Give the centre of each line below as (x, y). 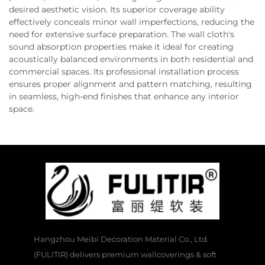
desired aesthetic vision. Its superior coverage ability (117, 10)
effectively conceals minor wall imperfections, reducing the (132, 22)
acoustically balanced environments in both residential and (131, 59)
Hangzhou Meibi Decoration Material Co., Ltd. (121, 239)
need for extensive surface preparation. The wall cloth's (122, 35)
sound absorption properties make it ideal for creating (121, 47)
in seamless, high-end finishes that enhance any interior (124, 97)
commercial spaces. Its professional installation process (124, 72)
